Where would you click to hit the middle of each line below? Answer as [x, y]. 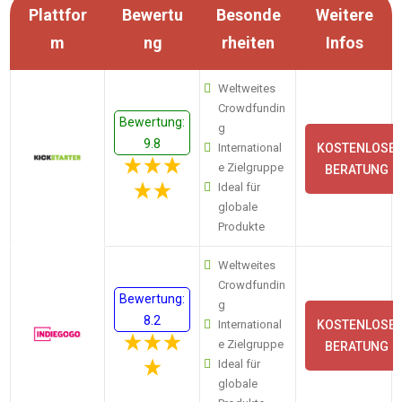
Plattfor [57, 14]
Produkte [241, 226]
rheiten [248, 42]
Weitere [344, 14]
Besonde [248, 14]
